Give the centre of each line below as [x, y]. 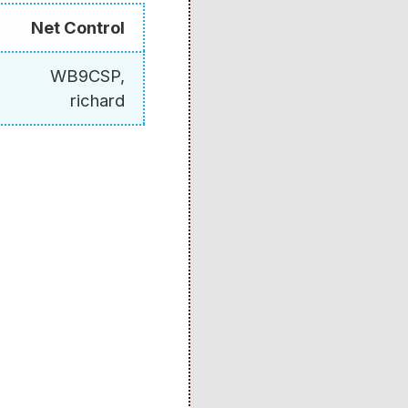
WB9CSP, [87, 76]
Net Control [78, 28]
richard [97, 101]
